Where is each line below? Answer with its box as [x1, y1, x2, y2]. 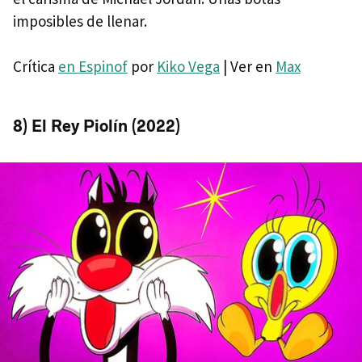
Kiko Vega [157, 57, 220, 77]
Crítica [13, 57, 58, 77]
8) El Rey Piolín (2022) [13, 116, 180, 137]
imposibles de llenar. [13, 11, 147, 32]
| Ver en [220, 57, 276, 77]
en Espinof [58, 57, 128, 77]
